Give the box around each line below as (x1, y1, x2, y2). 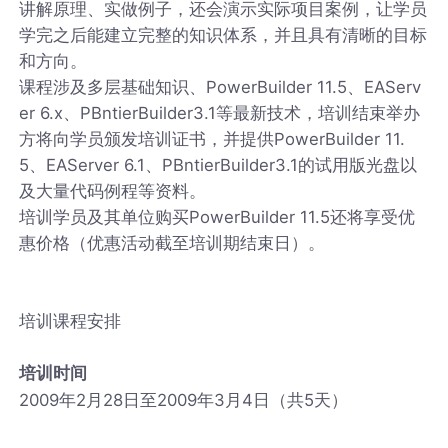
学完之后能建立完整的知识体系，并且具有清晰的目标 (19, 24, 428, 45)
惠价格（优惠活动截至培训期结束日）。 (19, 232, 326, 253)
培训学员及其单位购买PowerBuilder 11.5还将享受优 (19, 206, 416, 227)
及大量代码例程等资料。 (19, 180, 207, 201)
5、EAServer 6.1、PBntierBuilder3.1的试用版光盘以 (19, 154, 418, 175)
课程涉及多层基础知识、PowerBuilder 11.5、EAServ (19, 76, 422, 97)
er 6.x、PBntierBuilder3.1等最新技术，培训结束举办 (19, 102, 421, 123)
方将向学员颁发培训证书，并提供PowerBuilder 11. (19, 128, 406, 149)
